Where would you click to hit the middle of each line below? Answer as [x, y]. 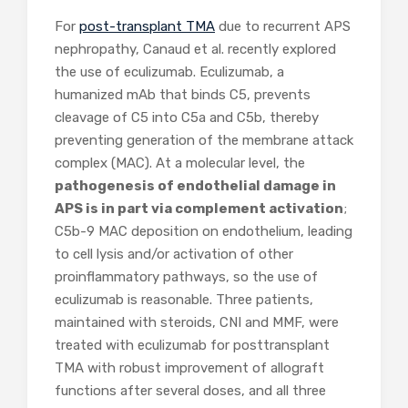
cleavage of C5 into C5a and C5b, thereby [187, 117]
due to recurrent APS [283, 26]
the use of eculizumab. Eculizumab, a [169, 71]
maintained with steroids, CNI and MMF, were [197, 322]
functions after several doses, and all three [190, 390]
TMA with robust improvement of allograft [189, 367]
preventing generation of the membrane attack [204, 140]
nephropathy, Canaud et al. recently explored [195, 49]
